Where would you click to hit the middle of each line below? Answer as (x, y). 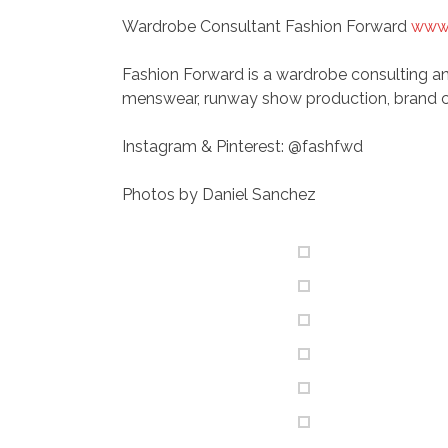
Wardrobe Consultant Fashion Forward (266, 26)
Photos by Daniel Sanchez (219, 194)
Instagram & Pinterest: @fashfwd (242, 146)
